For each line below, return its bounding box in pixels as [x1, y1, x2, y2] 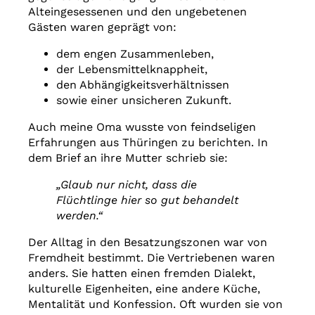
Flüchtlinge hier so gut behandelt [56, 193, 238, 207]
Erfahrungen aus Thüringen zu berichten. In [28, 135, 268, 149]
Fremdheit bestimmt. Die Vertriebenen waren [28, 250, 275, 264]
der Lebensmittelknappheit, [56, 62, 214, 76]
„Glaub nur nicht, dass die [56, 177, 197, 191]
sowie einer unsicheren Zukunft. [56, 93, 235, 107]
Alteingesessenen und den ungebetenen [28, 4, 247, 18]
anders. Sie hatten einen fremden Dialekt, [28, 266, 255, 280]
